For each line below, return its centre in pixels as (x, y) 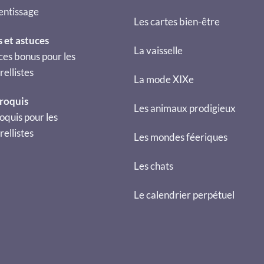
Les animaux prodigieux (185, 108)
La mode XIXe (164, 80)
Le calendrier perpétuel (184, 195)
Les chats (154, 166)
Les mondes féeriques (181, 137)
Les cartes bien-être (177, 22)
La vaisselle (158, 51)
